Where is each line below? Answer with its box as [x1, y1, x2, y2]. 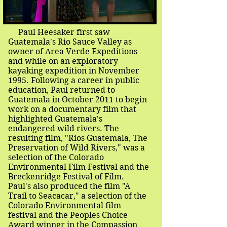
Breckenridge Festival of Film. [8, 172, 126, 181]
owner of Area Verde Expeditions [8, 47, 137, 56]
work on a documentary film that [8, 104, 136, 114]
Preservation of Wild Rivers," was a [8, 143, 145, 153]
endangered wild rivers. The [8, 124, 119, 133]
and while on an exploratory [8, 56, 118, 66]
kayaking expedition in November [8, 66, 139, 75]
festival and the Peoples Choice [8, 210, 128, 220]
